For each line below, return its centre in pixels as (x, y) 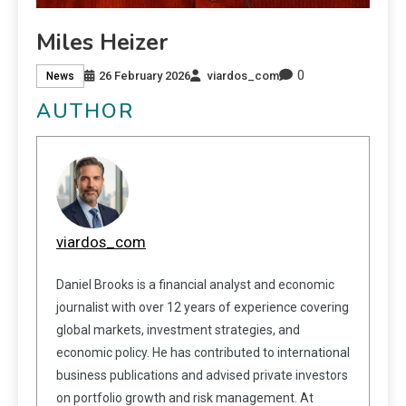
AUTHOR (85, 112)
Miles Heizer (102, 43)
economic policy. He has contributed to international (203, 353)
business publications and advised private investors (202, 376)
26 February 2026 (145, 75)
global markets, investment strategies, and (178, 330)
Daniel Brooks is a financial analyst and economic (195, 285)
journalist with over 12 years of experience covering (203, 308)
